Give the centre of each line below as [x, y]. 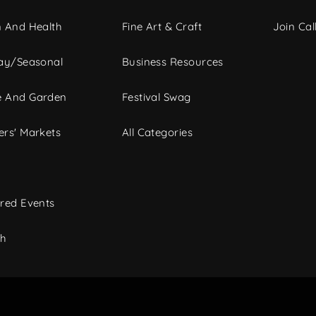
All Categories [157, 133]
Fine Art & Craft [162, 27]
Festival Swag [156, 97]
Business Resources [172, 62]
